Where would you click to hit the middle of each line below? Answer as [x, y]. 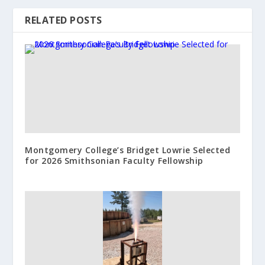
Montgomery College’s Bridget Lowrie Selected [128, 150]
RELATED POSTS [64, 20]
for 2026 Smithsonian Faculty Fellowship [114, 160]
